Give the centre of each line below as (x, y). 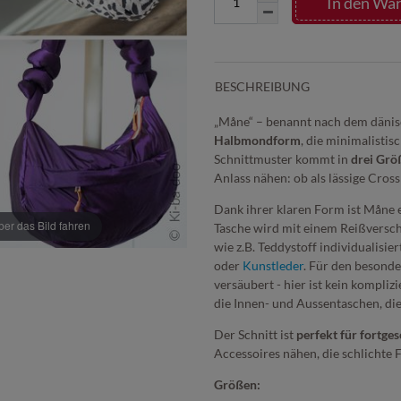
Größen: (237, 384)
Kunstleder (273, 265)
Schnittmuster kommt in (282, 158)
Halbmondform (257, 140)
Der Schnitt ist (255, 334)
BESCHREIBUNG (262, 86)
